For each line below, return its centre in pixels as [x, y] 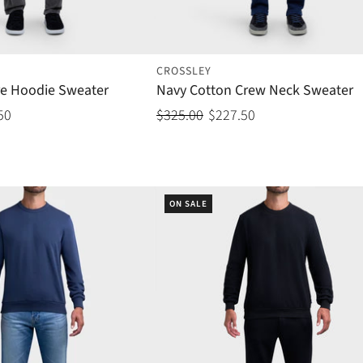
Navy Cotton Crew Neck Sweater [254, 91]
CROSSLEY [184, 72]
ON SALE [188, 204]
